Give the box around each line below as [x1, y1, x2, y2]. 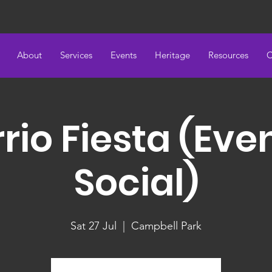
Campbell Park [131, 219, 202, 233]
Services [60, 49, 92, 61]
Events [110, 49, 137, 61]
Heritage [155, 49, 190, 61]
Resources [208, 49, 248, 61]
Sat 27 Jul [70, 219, 117, 233]
